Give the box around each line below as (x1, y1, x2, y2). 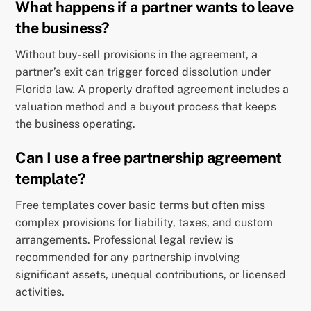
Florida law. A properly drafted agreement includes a (15, 83, 289, 96)
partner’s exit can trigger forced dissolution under (15, 65, 271, 79)
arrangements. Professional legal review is (15, 233, 234, 246)
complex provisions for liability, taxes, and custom (15, 215, 274, 229)
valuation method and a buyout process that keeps (15, 100, 277, 114)
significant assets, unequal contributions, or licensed (15, 267, 287, 281)
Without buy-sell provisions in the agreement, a (15, 48, 258, 62)
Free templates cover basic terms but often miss (15, 198, 266, 212)
